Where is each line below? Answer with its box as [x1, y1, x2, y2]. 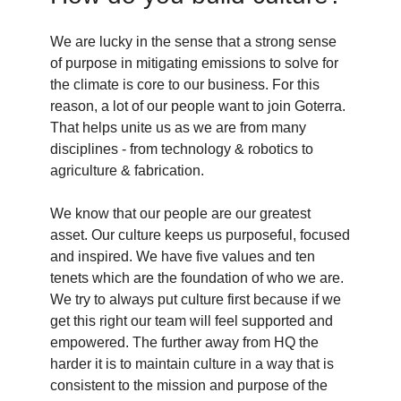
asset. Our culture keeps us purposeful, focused [50, 227, 350, 243]
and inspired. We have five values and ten [50, 249, 315, 265]
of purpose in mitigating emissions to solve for [50, 55, 338, 72]
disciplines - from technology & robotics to [50, 141, 313, 158]
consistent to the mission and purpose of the [50, 378, 328, 394]
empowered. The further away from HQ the [50, 335, 319, 351]
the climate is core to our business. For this [50, 77, 320, 93]
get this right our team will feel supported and [50, 313, 333, 329]
